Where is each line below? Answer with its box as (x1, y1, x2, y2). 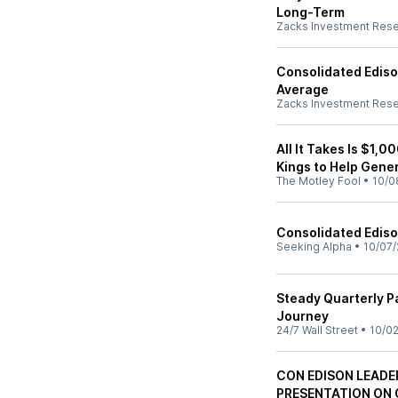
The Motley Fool (276, 174, 361, 187)
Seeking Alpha (276, 240, 352, 253)
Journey (276, 308, 329, 323)
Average (276, 82, 329, 97)
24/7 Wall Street (276, 323, 358, 337)
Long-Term (276, 4, 345, 20)
